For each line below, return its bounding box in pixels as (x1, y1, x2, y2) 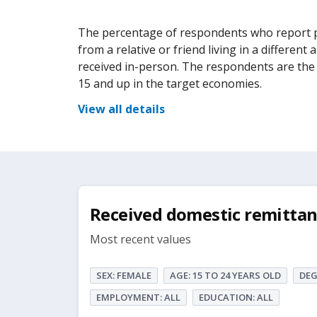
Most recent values (90, 231, 191, 247)
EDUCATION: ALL (199, 291, 273, 304)
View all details (78, 101, 165, 117)
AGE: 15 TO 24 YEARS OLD (170, 269, 281, 282)
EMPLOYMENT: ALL (96, 291, 180, 304)
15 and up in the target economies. (78, 76, 262, 91)
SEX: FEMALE (96, 269, 151, 282)
